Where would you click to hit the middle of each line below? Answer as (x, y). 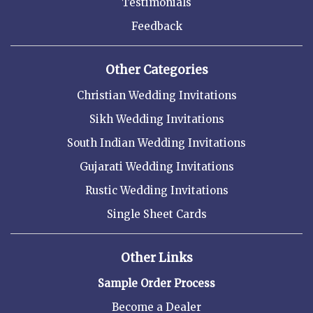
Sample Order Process (156, 284)
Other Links (156, 258)
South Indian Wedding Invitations (156, 143)
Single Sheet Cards (156, 214)
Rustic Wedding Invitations (156, 191)
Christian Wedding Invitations (156, 96)
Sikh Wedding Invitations (156, 119)
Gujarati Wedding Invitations (156, 167)
